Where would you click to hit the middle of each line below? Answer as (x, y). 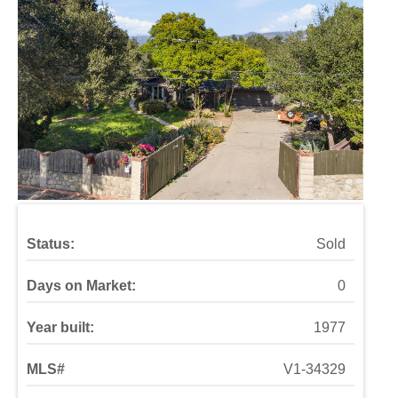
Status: (51, 244)
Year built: (60, 327)
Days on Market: (81, 286)
